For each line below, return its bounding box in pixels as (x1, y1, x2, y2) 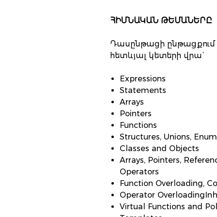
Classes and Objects (120, 144, 199, 153)
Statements (120, 86, 166, 95)
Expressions (120, 74, 166, 83)
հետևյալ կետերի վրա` (110, 51, 204, 60)
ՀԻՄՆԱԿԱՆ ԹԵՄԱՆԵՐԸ (110, 16, 212, 25)
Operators (120, 167, 159, 176)
